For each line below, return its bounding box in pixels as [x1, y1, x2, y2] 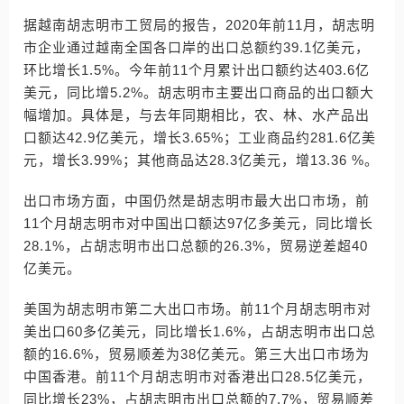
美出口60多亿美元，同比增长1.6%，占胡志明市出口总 [23, 324, 376, 339]
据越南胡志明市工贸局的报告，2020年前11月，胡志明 [23, 17, 375, 32]
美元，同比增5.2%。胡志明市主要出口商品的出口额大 [23, 85, 374, 100]
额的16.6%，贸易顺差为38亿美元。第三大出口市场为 [23, 346, 370, 362]
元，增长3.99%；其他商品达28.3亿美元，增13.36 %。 [23, 152, 379, 168]
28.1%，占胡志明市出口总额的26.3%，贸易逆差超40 [23, 238, 368, 253]
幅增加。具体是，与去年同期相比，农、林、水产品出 [23, 107, 370, 123]
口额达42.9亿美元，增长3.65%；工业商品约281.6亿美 [23, 130, 376, 145]
